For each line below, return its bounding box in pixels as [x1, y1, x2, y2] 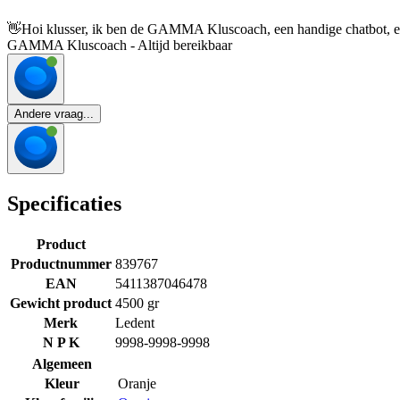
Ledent [115, 314, 154, 330]
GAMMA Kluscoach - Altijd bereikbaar [7, 37, 232, 54]
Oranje [118, 375, 156, 391]
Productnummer [10, 255, 112, 271]
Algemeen [32, 355, 92, 371]
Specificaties [7, 192, 121, 216]
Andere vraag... [14, 107, 94, 121]
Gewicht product [10, 295, 112, 311]
